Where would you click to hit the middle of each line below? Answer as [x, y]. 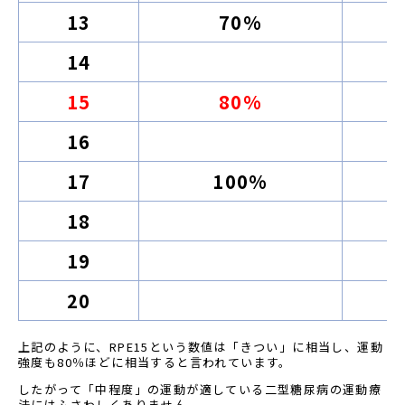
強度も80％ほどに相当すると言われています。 [155, 362]
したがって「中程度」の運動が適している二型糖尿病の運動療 [200, 389]
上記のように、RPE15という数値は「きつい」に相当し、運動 [201, 346]
